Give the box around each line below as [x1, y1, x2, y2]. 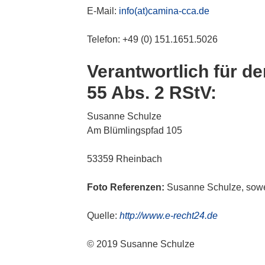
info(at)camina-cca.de [119, 5, 210, 16]
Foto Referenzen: [87, 182, 165, 192]
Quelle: [87, 210, 120, 221]
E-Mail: [87, 5, 119, 16]
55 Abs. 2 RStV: [87, 82, 217, 102]
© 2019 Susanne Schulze [87, 238, 195, 249]
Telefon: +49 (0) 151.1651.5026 [87, 34, 218, 44]
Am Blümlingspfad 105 [87, 125, 183, 135]
